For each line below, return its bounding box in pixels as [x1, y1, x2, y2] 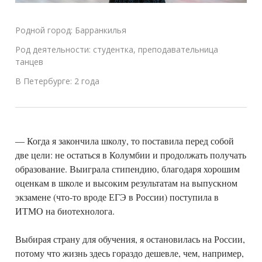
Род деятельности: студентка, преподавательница [15, 44, 218, 55]
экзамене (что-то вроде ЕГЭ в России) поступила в [15, 191, 219, 203]
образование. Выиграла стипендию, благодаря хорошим [15, 163, 240, 175]
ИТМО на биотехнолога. [15, 205, 115, 217]
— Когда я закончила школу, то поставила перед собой [15, 135, 234, 147]
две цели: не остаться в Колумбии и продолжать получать [15, 149, 246, 161]
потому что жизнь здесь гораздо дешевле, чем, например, [15, 247, 244, 259]
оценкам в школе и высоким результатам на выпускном [15, 177, 237, 189]
